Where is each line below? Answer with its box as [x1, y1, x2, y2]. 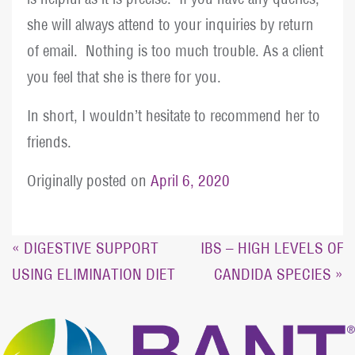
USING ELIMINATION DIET [12, 264, 175, 284]
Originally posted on [27, 171, 151, 191]
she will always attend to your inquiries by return [27, 15, 315, 35]
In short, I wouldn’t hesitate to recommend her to [27, 106, 321, 126]
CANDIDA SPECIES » [214, 264, 343, 284]
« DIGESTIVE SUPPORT [12, 238, 158, 258]
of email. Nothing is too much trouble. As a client [27, 41, 324, 61]
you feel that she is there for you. [27, 67, 222, 87]
